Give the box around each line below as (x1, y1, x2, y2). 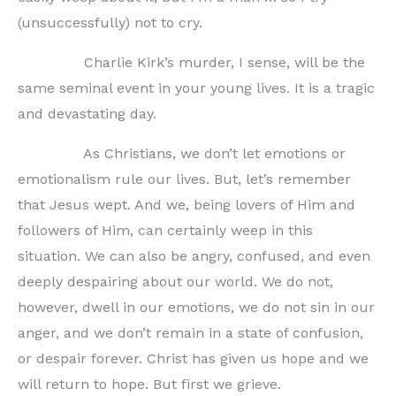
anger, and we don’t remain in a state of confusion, (18, 324, 363, 341)
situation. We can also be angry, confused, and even (18, 247, 370, 264)
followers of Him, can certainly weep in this (18, 221, 313, 239)
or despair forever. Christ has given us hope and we (18, 349, 369, 367)
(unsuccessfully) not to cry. (18, 13, 202, 31)
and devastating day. (18, 104, 156, 122)
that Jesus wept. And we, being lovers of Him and (18, 195, 355, 213)
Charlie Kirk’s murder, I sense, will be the (18, 53, 365, 71)
